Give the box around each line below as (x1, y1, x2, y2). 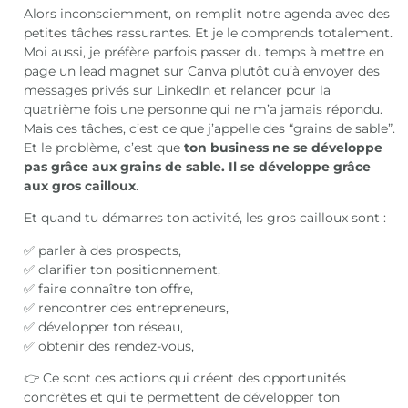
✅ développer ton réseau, (24, 318, 184, 335)
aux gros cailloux (24, 177, 137, 194)
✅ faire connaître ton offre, (24, 280, 194, 297)
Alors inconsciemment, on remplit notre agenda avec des (24, 5, 391, 22)
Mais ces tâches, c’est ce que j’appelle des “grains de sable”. (24, 119, 396, 137)
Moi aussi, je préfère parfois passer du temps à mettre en (24, 43, 385, 60)
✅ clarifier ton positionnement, (24, 260, 221, 278)
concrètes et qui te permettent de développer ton (24, 388, 341, 405)
